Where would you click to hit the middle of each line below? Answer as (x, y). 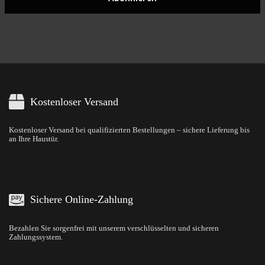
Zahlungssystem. (36, 237)
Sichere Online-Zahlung (82, 200)
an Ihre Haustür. (34, 139)
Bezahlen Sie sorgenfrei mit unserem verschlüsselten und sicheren (114, 228)
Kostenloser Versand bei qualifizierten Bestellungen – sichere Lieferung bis (129, 130)
